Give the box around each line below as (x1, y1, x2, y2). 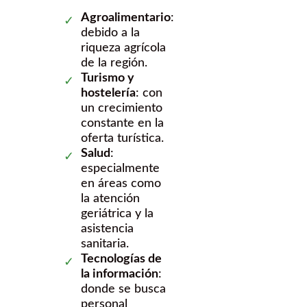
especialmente (81, 162, 160, 175)
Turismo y (81, 72, 134, 85)
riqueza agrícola (81, 42, 166, 55)
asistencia (81, 223, 134, 236)
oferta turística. (81, 132, 164, 145)
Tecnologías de (81, 253, 162, 266)
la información (81, 268, 158, 281)
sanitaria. (81, 238, 129, 251)
